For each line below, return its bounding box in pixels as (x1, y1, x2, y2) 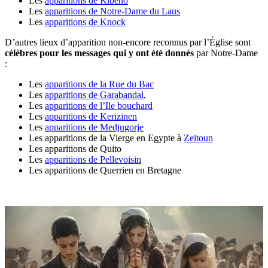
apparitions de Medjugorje (45, 122, 144, 133)
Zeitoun (184, 133, 213, 144)
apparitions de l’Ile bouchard (45, 100, 153, 111)
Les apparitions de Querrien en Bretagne (29, 165, 181, 176)
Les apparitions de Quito (29, 144, 121, 154)
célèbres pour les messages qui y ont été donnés (5, 48, 194, 59)
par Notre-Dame (194, 48, 258, 59)
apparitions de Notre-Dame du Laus (45, 6, 180, 17)
